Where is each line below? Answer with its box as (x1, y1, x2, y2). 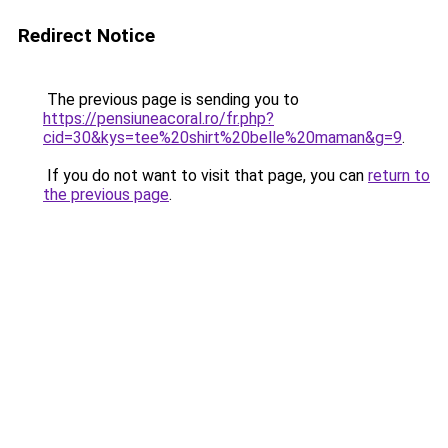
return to (368, 166, 430, 185)
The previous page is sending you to (43, 90, 299, 109)
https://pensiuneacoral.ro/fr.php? (43, 109, 274, 128)
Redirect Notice (18, 24, 155, 47)
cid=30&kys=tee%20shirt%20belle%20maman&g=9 (43, 128, 402, 147)
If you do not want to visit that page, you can (43, 166, 368, 185)
